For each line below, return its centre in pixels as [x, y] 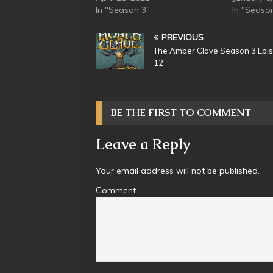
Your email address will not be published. [178, 170]
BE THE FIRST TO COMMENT [181, 112]
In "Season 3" [123, 9]
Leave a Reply [143, 144]
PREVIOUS [183, 37]
